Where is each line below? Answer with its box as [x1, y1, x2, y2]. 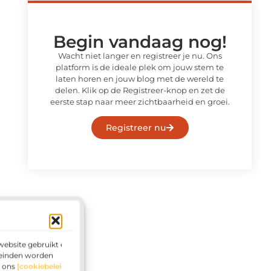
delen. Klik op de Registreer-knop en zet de [54, 85, 225, 95]
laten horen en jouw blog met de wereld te [56, 73, 224, 83]
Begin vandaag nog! [53, 31, 227, 52]
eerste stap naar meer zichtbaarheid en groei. [50, 96, 230, 106]
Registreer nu [105, 122, 166, 134]
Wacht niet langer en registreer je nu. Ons [57, 50, 222, 60]
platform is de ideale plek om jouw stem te [56, 62, 224, 72]
